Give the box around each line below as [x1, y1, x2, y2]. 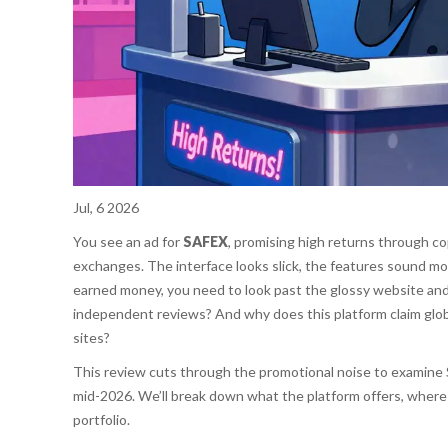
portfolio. [72, 411, 130, 429]
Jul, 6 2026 [72, 199, 139, 217]
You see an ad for [72, 233, 183, 251]
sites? [72, 329, 110, 347]
